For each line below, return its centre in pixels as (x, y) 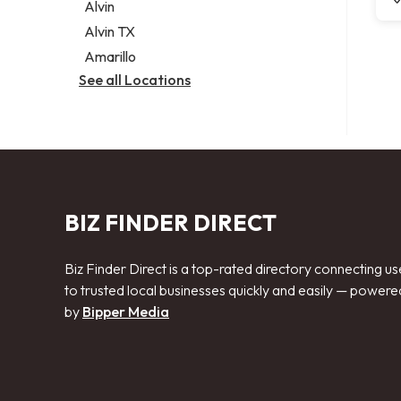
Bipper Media (126, 311)
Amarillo (111, 56)
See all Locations (135, 79)
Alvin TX (110, 31)
